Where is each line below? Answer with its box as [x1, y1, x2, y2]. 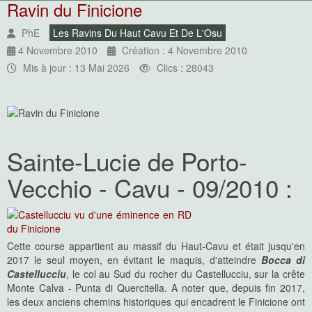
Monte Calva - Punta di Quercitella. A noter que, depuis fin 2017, [7, 281, 305, 295]
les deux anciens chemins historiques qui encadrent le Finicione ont [7, 295, 305, 309]
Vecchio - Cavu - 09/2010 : [7, 170, 292, 205]
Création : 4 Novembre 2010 [122, 43, 247, 58]
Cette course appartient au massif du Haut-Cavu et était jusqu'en [7, 239, 305, 253]
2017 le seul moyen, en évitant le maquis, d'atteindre [7, 253, 261, 267]
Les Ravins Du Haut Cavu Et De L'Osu [53, 26, 222, 40]
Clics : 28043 [157, 61, 214, 75]
